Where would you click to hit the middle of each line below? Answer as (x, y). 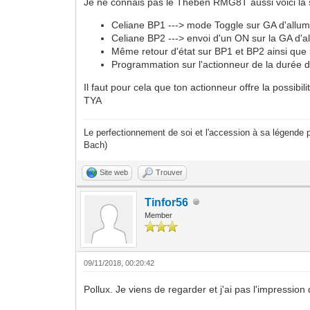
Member (159, 215)
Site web (114, 172)
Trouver (170, 172)
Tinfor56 (167, 202)
